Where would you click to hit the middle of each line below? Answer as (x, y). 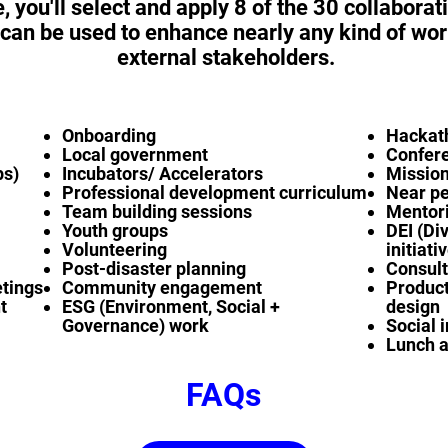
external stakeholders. (228, 57)
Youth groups (115, 230)
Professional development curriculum (214, 192)
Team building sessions (157, 211)
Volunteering (114, 249)
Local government (135, 154)
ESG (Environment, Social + (171, 306)
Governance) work (135, 325)
